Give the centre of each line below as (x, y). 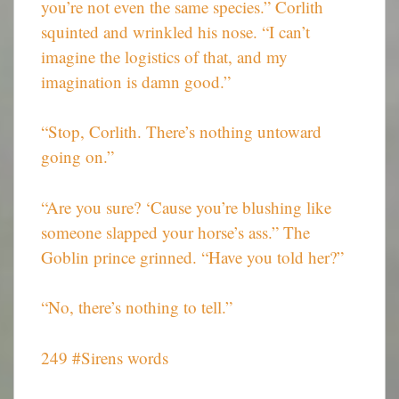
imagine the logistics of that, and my (164, 56)
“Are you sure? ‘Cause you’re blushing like (186, 207)
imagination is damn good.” (136, 81)
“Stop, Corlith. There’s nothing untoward (181, 132)
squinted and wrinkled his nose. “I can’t (175, 31)
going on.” (77, 157)
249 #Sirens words (105, 357)
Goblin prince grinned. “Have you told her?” (192, 256)
